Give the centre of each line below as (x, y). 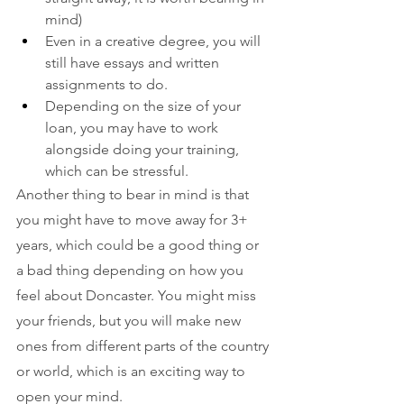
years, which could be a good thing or (139, 244)
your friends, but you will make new (130, 320)
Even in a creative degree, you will (155, 41)
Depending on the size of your (145, 106)
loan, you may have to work (133, 127)
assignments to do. (106, 84)
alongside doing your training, (144, 149)
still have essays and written (134, 62)
